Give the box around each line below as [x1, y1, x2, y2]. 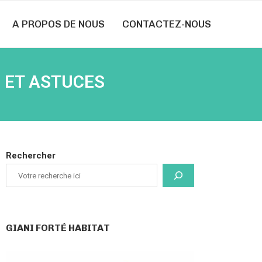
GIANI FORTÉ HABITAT [6, 222, 111, 233]
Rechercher [6, 150, 56, 161]
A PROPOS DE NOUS [12, 18, 105, 30]
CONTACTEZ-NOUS [122, 18, 211, 30]
